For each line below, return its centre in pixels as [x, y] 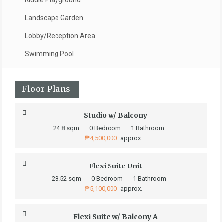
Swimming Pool [49, 54]
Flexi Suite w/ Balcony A [115, 217]
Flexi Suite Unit [115, 166]
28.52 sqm [66, 179]
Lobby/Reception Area [60, 36]
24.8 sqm [66, 128]
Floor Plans [46, 89]
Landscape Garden [54, 18]
